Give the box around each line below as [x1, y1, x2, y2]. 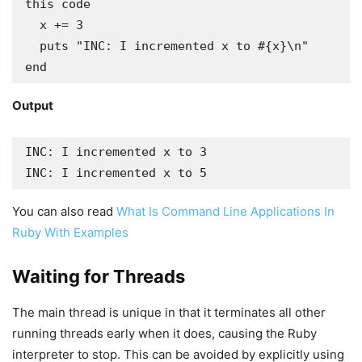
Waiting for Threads [12, 266, 185, 287]
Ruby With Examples [12, 225, 128, 240]
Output [12, 98, 53, 113]
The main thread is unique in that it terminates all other [12, 305, 326, 320]
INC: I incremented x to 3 [25, 145, 207, 159]
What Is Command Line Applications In [116, 204, 335, 219]
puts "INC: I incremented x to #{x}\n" [25, 39, 40, 53]
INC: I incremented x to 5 [25, 166, 207, 180]
